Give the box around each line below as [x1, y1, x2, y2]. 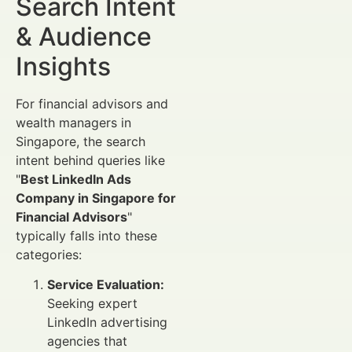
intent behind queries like [16, 152, 165, 168]
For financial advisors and [16, 95, 168, 112]
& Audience [16, 20, 152, 52]
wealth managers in [16, 114, 131, 130]
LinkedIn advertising [47, 314, 167, 331]
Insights [16, 50, 111, 82]
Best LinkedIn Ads [20, 170, 131, 187]
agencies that [47, 333, 127, 350]
